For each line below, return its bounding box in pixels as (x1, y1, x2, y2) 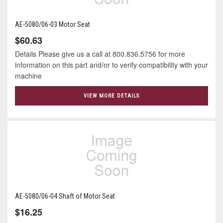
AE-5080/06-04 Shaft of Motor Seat (15, 192, 115, 200)
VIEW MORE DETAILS (84, 92, 139, 99)
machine (15, 70, 42, 81)
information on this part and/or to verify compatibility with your (15, 59, 208, 70)
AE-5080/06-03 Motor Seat (15, 20, 90, 28)
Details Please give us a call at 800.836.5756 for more (15, 48, 185, 59)
